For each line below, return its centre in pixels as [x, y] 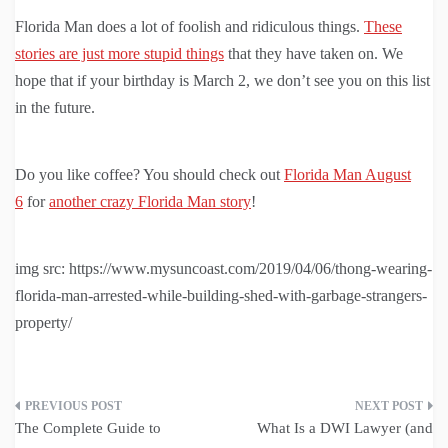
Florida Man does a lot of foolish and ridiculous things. [189, 27]
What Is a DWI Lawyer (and [345, 428]
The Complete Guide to [88, 428]
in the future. [55, 108]
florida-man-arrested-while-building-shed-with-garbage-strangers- [221, 296]
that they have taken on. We [313, 54]
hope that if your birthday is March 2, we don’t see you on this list [222, 81]
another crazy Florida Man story [150, 202]
